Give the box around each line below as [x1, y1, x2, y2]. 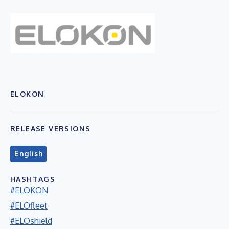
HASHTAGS [10, 174, 56, 184]
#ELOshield [10, 215, 52, 226]
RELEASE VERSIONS [10, 124, 91, 133]
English [14, 149, 43, 158]
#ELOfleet [10, 200, 48, 211]
